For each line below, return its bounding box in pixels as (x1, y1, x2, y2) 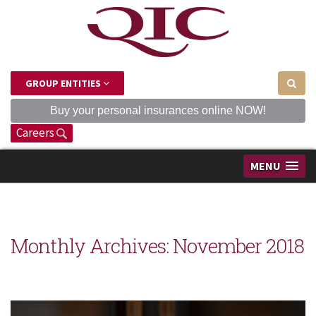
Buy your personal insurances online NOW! (50, 104, 266, 116)
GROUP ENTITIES (25, 76, 103, 90)
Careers (16, 124, 56, 140)
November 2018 (173, 232, 304, 259)
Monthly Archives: (11, 232, 173, 259)
